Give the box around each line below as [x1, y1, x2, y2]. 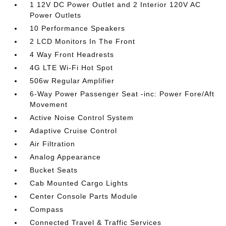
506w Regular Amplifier [30, 77, 115, 85]
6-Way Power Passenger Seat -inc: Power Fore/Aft [30, 90, 215, 98]
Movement [30, 100, 68, 108]
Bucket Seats [30, 166, 78, 174]
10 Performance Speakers [30, 24, 126, 32]
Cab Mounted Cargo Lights [30, 179, 129, 187]
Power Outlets [30, 11, 82, 19]
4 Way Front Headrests [30, 50, 115, 59]
